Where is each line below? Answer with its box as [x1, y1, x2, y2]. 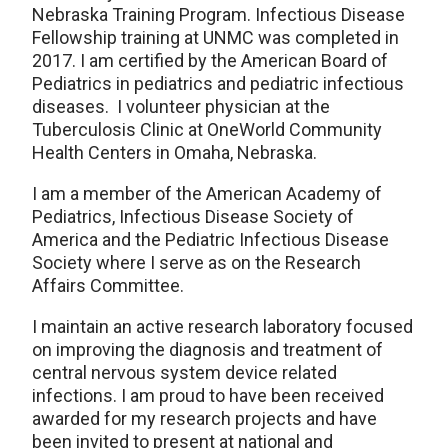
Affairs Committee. [32, 274, 184, 296]
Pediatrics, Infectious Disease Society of [32, 205, 354, 227]
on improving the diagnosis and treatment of [32, 338, 383, 360]
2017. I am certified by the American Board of [32, 49, 388, 71]
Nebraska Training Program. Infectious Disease [32, 3, 405, 25]
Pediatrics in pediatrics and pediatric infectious [32, 72, 404, 94]
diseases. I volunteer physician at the [32, 95, 330, 117]
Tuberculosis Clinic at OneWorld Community [32, 118, 382, 140]
